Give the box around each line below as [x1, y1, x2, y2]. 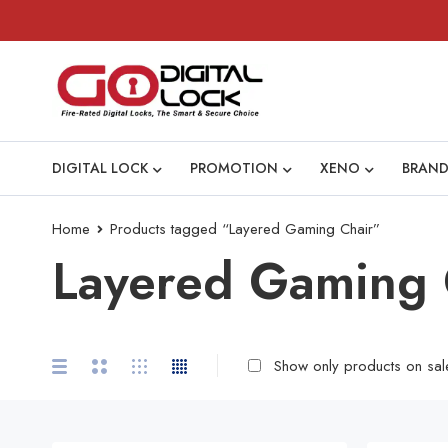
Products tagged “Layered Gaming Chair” [110, 218, 380, 240]
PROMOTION [190, 158, 278, 178]
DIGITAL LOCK [52, 158, 148, 178]
